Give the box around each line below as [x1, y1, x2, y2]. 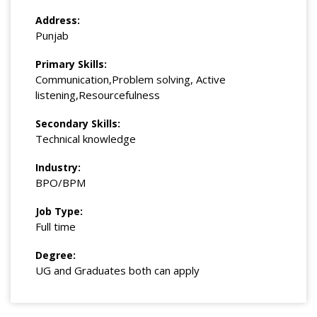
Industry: [35, 161, 81, 175]
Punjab [35, 28, 69, 43]
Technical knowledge [35, 132, 136, 146]
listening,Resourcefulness [35, 88, 160, 103]
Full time [35, 219, 76, 234]
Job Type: [35, 204, 83, 219]
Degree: [35, 248, 76, 263]
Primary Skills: [35, 57, 107, 71]
